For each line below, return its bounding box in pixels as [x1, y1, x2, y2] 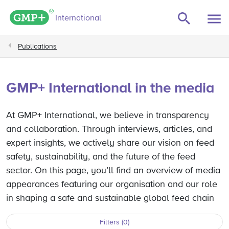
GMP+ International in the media [6, 81, 214, 96]
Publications [18, 42, 57, 50]
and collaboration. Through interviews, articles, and [6, 125, 212, 134]
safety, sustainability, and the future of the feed [6, 152, 195, 162]
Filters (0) [100, 219, 129, 226]
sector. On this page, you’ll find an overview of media [6, 166, 220, 175]
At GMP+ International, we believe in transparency [6, 111, 209, 120]
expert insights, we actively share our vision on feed [6, 139, 214, 148]
